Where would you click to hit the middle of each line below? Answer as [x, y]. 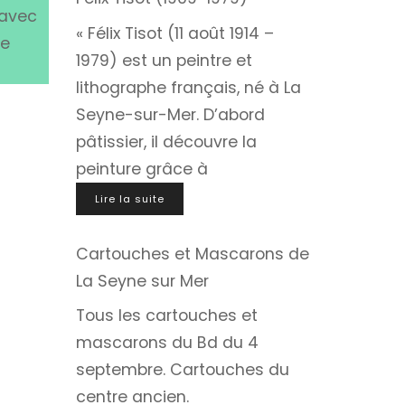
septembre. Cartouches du [182, 370]
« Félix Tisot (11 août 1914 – [174, 33]
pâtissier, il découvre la [166, 141]
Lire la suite [129, 198]
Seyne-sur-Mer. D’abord [170, 114]
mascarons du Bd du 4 [167, 343]
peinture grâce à [141, 169]
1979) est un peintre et [164, 60]
